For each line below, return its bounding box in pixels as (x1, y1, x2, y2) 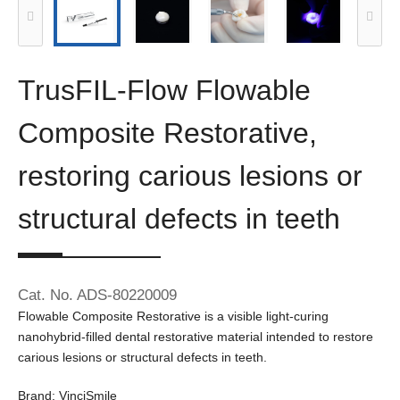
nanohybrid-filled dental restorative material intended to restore (18, 329, 373, 344)
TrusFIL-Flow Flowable (18, 74, 311, 106)
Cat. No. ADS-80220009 (18, 287, 177, 304)
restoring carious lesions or (18, 160, 362, 192)
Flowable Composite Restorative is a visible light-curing (18, 309, 329, 323)
